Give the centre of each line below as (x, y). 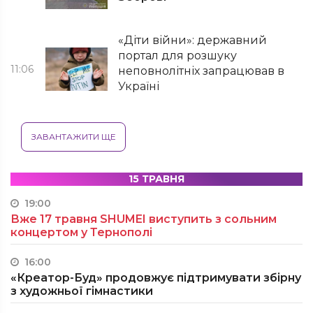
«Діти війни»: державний (193, 40)
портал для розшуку (178, 56)
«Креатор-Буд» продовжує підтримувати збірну (156, 278)
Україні (139, 86)
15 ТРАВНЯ (156, 179)
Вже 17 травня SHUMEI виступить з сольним (144, 219)
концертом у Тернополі (81, 232)
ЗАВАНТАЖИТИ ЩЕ (73, 137)
